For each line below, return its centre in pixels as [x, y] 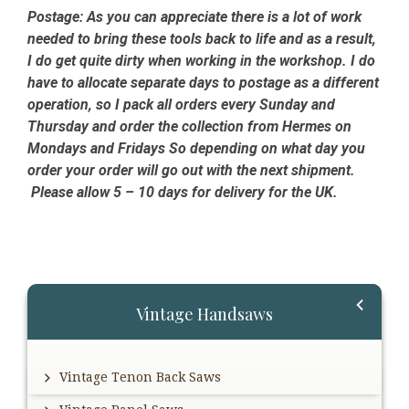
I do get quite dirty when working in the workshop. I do [201, 61]
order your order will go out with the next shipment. [191, 171]
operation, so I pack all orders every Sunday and [181, 105]
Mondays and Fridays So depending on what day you [196, 149]
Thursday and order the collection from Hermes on [189, 127]
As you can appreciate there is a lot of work [222, 17]
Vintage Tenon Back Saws [140, 378]
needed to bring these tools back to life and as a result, [202, 39]
